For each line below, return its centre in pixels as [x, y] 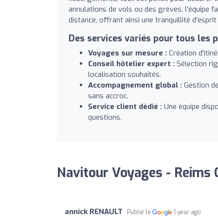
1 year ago [188, 212]
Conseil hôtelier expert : [131, 64]
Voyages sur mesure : [127, 53]
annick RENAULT [94, 211]
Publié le [140, 212]
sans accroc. [108, 96]
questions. [105, 117]
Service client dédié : [125, 106]
